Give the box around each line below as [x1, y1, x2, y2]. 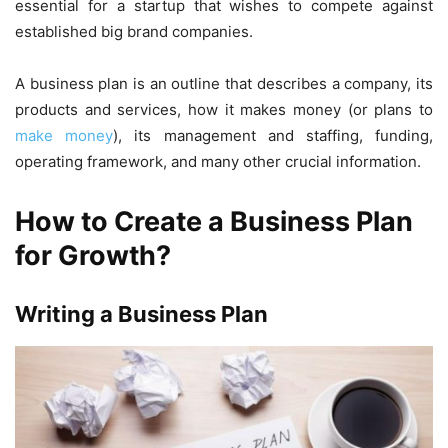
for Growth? [15, 238, 171, 272]
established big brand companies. [15, 21, 253, 41]
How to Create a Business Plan [15, 204, 413, 238]
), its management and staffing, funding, [113, 125, 434, 145]
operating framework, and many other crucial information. [15, 151, 421, 171]
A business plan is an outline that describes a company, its [15, 73, 433, 93]
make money [15, 125, 114, 145]
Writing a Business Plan [15, 300, 268, 327]
